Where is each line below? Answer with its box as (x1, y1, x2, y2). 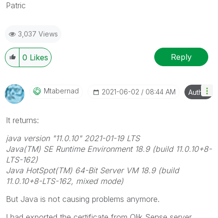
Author (188, 88, 209, 97)
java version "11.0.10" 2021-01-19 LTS (6, 133, 140, 144)
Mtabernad (44, 87, 79, 95)
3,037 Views (18, 30, 58, 38)
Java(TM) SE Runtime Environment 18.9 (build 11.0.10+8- (6, 144, 212, 154)
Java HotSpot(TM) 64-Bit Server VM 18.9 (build (6, 165, 179, 176)
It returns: (6, 115, 39, 126)
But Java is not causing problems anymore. (6, 194, 160, 204)
